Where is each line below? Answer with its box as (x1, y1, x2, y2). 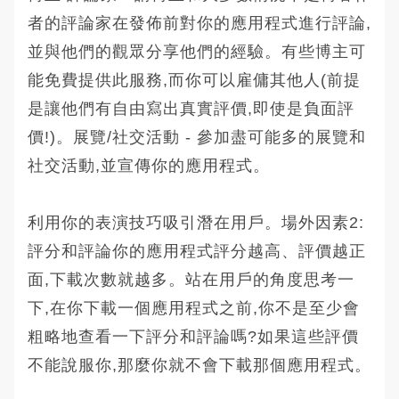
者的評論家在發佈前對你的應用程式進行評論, (28, 13, 371, 32)
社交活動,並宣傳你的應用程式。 (28, 156, 270, 175)
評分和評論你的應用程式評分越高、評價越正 (28, 241, 366, 260)
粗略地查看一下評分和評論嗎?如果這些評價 (28, 327, 359, 346)
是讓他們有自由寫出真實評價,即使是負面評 (28, 99, 354, 118)
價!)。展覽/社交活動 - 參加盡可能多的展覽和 (28, 127, 366, 146)
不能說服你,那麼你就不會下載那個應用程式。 (28, 355, 371, 374)
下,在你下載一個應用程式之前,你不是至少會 (28, 298, 360, 317)
